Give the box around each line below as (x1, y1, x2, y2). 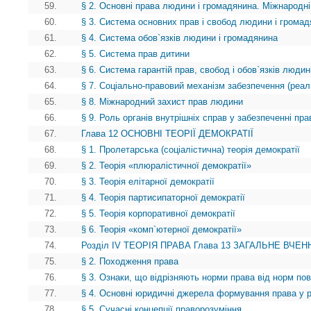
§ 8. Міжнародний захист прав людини (81, 96, 243, 108)
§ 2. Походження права (81, 256, 178, 267)
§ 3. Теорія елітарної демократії (81, 176, 215, 187)
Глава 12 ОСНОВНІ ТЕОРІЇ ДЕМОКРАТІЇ (81, 128, 253, 140)
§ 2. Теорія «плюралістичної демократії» (81, 160, 251, 171)
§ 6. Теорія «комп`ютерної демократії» (81, 224, 242, 235)
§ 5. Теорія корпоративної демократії (81, 208, 235, 219)
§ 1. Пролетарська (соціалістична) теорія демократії (81, 144, 300, 155)
